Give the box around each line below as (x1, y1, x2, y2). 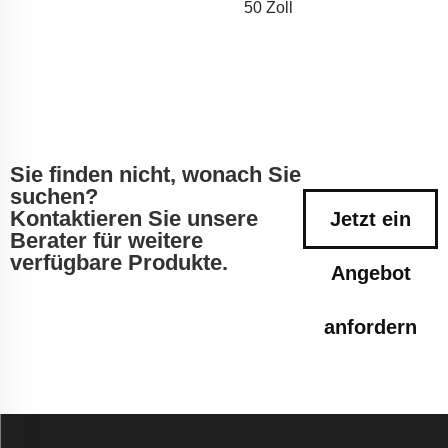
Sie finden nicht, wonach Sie (10, 161, 301, 187)
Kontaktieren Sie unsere (10, 205, 258, 231)
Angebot (330, 261, 411, 284)
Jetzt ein (330, 207, 412, 230)
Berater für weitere (10, 227, 203, 253)
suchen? (10, 183, 98, 209)
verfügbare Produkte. (10, 249, 228, 275)
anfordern (324, 315, 418, 338)
